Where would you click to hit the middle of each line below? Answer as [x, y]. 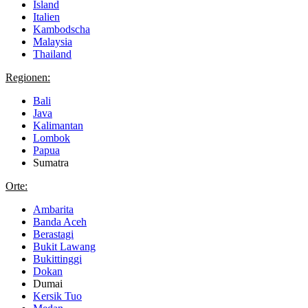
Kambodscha [62, 30]
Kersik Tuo [57, 296]
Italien [46, 17]
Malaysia [53, 42]
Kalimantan [58, 126]
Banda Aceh [60, 222]
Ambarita [53, 210]
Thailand [52, 54]
